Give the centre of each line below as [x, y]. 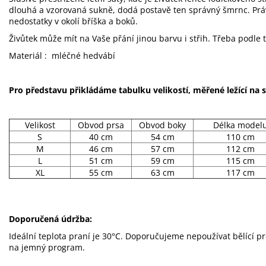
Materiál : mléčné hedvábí [62, 55]
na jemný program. [47, 247]
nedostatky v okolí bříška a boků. [73, 21]
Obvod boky [162, 125]
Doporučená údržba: [50, 218]
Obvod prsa [101, 125]
